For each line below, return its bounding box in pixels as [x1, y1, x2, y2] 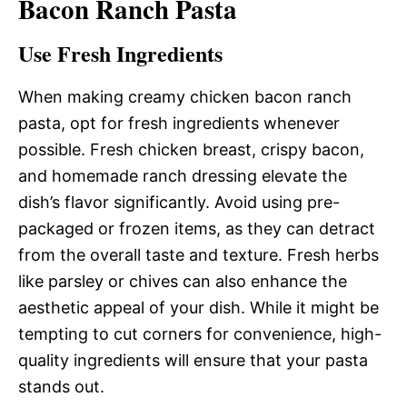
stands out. [18, 377, 104, 396]
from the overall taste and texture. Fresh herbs [18, 245, 379, 264]
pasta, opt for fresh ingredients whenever [18, 114, 340, 133]
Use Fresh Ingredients [18, 37, 223, 69]
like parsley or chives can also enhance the [18, 272, 347, 291]
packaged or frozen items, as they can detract [18, 219, 375, 238]
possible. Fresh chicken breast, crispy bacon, [18, 140, 364, 159]
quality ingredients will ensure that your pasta [18, 351, 368, 370]
